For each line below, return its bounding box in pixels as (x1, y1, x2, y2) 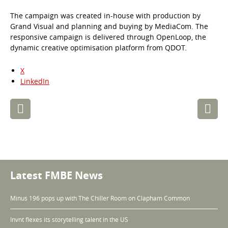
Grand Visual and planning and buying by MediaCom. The (10, 21, 208, 31)
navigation (10, 109, 47, 119)
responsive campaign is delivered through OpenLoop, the (10, 32, 206, 42)
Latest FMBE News (10, 168, 103, 182)
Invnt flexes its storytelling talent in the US (10, 215, 128, 223)
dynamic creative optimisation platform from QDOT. (10, 42, 187, 52)
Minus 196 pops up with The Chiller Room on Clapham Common (10, 193, 190, 202)
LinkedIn (20, 76, 49, 86)
